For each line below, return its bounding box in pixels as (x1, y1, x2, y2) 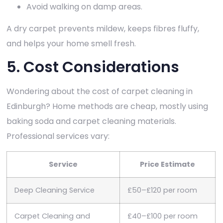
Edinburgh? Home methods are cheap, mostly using (6, 101, 208, 112)
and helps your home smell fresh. (6, 38, 136, 50)
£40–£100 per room (127, 211, 198, 221)
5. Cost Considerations (6, 57, 179, 78)
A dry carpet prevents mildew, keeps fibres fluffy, (6, 23, 199, 35)
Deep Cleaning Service (14, 185, 95, 195)
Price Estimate (140, 159, 195, 169)
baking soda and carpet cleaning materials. (6, 115, 176, 127)
